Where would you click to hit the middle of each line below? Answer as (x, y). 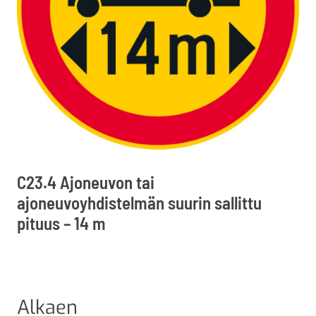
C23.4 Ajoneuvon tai (86, 182)
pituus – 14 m (61, 223)
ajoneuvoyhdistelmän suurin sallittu (139, 202)
